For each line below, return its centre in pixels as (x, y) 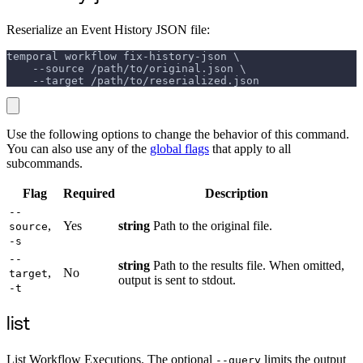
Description (236, 193)
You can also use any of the (78, 148)
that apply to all (250, 148)
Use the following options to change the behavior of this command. (178, 134)
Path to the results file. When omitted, (247, 265)
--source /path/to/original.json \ (126, 68)
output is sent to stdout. (177, 280)
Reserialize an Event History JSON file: (108, 29)
